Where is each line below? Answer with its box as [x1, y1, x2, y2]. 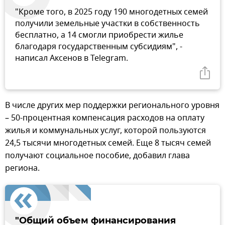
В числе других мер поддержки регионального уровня [5, 99, 219, 111]
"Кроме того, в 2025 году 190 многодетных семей [15, 6, 208, 18]
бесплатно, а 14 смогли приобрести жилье [15, 29, 183, 41]
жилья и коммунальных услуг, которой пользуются [5, 124, 206, 137]
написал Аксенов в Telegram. [15, 52, 128, 64]
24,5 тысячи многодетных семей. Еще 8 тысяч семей [5, 137, 211, 149]
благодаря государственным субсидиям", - [15, 40, 182, 53]
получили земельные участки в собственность [15, 17, 200, 30]
